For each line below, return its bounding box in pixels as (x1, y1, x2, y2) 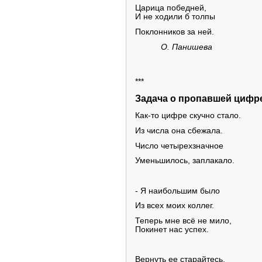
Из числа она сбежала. (135, 126, 223, 136)
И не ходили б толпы (135, 12, 215, 22)
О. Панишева (161, 42, 212, 51)
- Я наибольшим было (135, 186, 220, 195)
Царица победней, (135, 4, 206, 13)
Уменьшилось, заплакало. (135, 156, 235, 166)
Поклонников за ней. (135, 27, 214, 36)
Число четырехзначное (135, 141, 223, 150)
